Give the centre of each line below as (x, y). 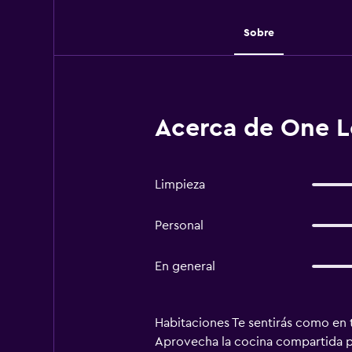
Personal (179, 225)
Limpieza (180, 185)
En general (185, 266)
